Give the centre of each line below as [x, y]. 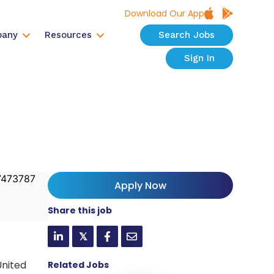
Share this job [80, 210]
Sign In [199, 58]
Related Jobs [79, 265]
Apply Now [141, 185]
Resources [68, 35]
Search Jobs [186, 35]
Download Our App [164, 14]
